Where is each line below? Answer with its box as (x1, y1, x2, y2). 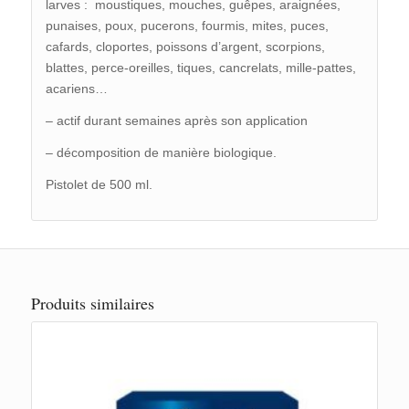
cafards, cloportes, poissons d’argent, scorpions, (45, 39, 325, 55)
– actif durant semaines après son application (45, 113, 308, 129)
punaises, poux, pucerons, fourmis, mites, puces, (45, 18, 329, 34)
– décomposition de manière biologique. (45, 145, 277, 161)
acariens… (45, 81, 108, 97)
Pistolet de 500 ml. (45, 176, 152, 192)
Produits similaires (30, 291, 154, 314)
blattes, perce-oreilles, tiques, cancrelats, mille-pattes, (45, 60, 356, 76)
